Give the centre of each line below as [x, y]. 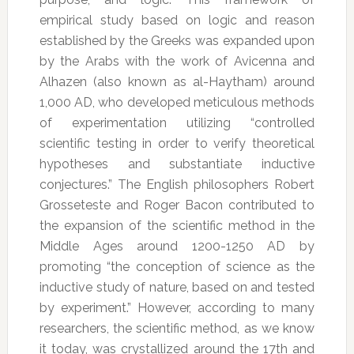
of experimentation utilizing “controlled [177, 123]
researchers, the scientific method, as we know [177, 329]
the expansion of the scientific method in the [177, 226]
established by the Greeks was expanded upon [177, 41]
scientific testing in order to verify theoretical [177, 144]
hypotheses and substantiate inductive [177, 164]
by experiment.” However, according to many [177, 308]
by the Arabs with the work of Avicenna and [177, 62]
